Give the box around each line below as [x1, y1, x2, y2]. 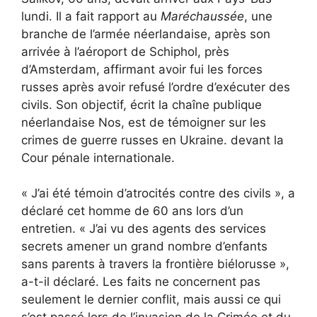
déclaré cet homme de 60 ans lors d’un [21, 204, 243, 219]
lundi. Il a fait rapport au [21, 8, 161, 23]
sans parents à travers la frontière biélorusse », [21, 257, 289, 272]
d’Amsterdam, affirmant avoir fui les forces [21, 62, 263, 76]
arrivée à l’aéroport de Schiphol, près [21, 44, 229, 59]
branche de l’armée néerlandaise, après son [21, 26, 270, 41]
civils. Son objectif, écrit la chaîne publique [21, 97, 262, 112]
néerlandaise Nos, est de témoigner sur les [21, 115, 266, 129]
